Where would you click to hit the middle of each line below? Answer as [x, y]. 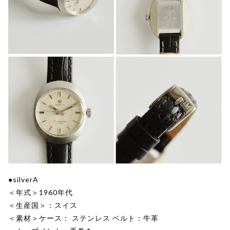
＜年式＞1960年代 [41, 192]
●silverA [23, 179]
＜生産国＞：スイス [43, 205]
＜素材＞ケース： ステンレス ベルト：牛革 [83, 218]
